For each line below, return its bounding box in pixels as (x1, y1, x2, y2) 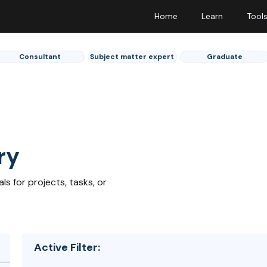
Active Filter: (34, 240, 101, 254)
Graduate (206, 51, 243, 61)
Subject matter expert (90, 51, 174, 61)
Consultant (18, 51, 61, 61)
